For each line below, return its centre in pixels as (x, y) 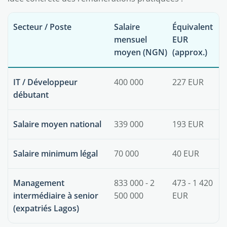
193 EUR (188, 124)
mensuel (130, 40)
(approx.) (190, 52)
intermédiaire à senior (56, 196)
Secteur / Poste (42, 27)
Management (39, 183)
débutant (31, 95)
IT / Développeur (45, 82)
